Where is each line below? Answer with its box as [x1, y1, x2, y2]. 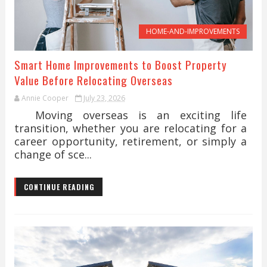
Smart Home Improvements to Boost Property [14, 56, 227, 73]
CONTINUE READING [23, 182, 95, 192]
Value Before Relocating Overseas [14, 72, 173, 88]
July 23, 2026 [83, 93, 125, 103]
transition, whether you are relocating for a [14, 121, 247, 135]
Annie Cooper [21, 93, 69, 103]
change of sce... [14, 147, 92, 162]
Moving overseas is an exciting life [14, 108, 247, 122]
